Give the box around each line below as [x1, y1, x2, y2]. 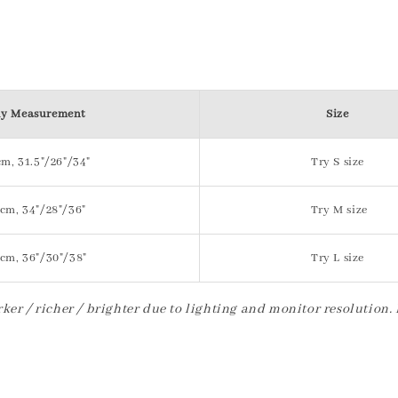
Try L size [311, 251, 364, 266]
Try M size [307, 203, 368, 218]
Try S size [311, 155, 364, 170]
